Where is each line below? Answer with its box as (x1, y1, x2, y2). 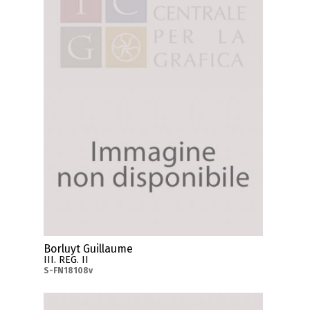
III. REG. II (44, 253, 89, 266)
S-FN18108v (44, 265, 93, 275)
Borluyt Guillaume (44, 241, 134, 255)
